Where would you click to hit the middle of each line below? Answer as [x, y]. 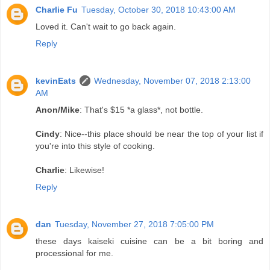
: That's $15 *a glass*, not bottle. [141, 109]
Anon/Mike [58, 109]
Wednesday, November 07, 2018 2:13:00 [172, 80]
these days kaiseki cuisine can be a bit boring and [149, 241]
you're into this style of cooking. [95, 146]
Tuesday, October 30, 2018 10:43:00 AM [159, 9]
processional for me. [74, 253]
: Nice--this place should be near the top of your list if [162, 133]
